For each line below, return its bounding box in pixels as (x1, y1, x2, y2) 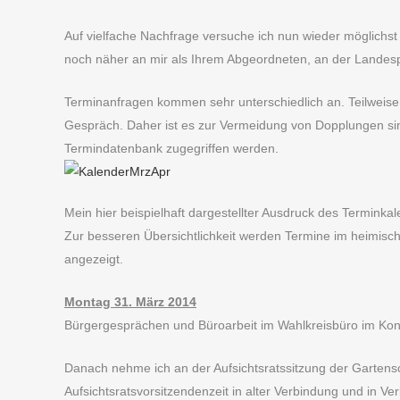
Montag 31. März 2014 (64, 295, 196, 309)
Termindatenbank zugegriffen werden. (64, 141, 279, 155)
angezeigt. (64, 252, 123, 266)
